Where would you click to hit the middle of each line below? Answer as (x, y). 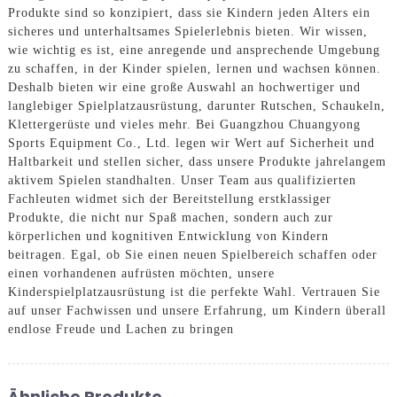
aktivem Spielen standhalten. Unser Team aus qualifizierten (182, 181)
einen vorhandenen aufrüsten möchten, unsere (141, 274)
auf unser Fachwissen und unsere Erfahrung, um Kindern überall (197, 311)
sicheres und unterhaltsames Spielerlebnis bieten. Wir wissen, (187, 32)
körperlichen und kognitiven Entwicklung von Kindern (168, 237)
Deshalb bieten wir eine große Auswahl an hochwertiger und (184, 88)
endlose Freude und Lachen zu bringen (121, 330)
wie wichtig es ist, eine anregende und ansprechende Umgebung (194, 51)
